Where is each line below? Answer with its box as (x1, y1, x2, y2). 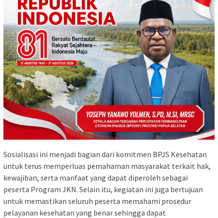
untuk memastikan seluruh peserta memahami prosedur (3, 196, 191, 206)
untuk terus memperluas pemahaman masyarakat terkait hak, (3, 161, 211, 171)
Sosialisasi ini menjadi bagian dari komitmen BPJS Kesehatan (3, 149, 207, 159)
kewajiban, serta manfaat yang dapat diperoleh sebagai (3, 172, 188, 182)
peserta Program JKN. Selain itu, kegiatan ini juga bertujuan (3, 184, 203, 194)
